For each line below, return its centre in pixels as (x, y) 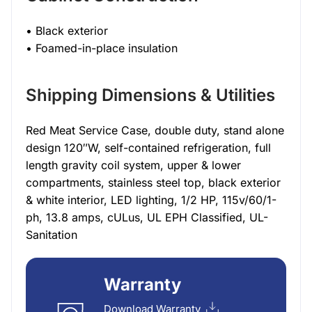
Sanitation (52, 235)
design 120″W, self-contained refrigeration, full (148, 148)
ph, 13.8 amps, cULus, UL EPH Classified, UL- (147, 217)
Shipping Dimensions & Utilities (150, 95)
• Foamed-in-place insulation (102, 48)
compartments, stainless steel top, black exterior (153, 182)
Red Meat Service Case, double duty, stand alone (155, 130)
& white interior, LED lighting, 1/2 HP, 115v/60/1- (151, 200)
